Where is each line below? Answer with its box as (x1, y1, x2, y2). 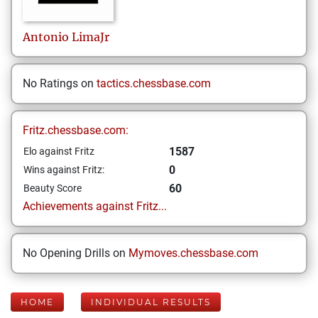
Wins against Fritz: (23, 164, 104, 175)
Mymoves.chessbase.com (128, 246, 258, 260)
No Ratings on (23, 77, 97, 90)
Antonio (23, 30, 69, 44)
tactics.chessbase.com (97, 77, 211, 90)
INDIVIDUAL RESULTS (91, 297, 211, 307)
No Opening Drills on (23, 246, 128, 260)
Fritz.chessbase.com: (23, 124, 128, 137)
